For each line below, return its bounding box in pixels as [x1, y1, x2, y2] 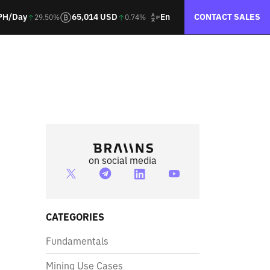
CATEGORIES [46, 211, 104, 223]
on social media [89, 154, 157, 166]
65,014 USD [72, 11, 118, 22]
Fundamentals [46, 235, 108, 247]
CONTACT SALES [194, 11, 260, 22]
